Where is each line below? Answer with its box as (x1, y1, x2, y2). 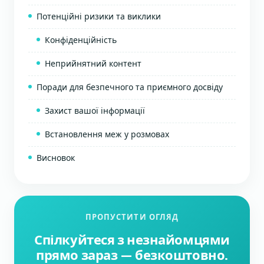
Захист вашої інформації (45, 105, 145, 116)
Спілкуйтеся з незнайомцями (34, 231, 230, 249)
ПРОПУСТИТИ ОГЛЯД (85, 212, 179, 222)
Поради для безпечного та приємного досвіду (37, 81, 223, 93)
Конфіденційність (45, 34, 117, 45)
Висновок (37, 152, 75, 163)
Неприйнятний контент (45, 58, 141, 69)
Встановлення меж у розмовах (45, 128, 169, 140)
